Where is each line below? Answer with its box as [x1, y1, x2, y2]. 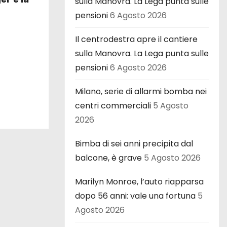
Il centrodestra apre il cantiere [75, 33, 198, 45]
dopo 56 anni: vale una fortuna [75, 190, 196, 202]
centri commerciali [75, 99, 151, 111]
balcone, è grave [75, 152, 142, 164]
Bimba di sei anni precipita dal [75, 137, 193, 149]
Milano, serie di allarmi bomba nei [75, 85, 207, 97]
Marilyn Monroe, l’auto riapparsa [75, 175, 204, 187]
